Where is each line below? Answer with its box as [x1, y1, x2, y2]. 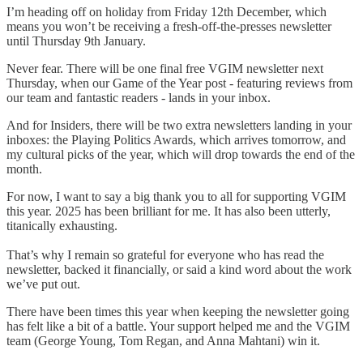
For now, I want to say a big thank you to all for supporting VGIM [6, 190, 346, 204]
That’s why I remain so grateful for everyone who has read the [6, 248, 324, 263]
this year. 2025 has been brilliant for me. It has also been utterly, [6, 204, 331, 219]
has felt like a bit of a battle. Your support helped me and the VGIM [6, 319, 350, 334]
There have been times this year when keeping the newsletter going [6, 305, 349, 319]
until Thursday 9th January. [6, 34, 146, 49]
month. [6, 162, 42, 177]
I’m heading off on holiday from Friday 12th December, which [6, 5, 327, 19]
